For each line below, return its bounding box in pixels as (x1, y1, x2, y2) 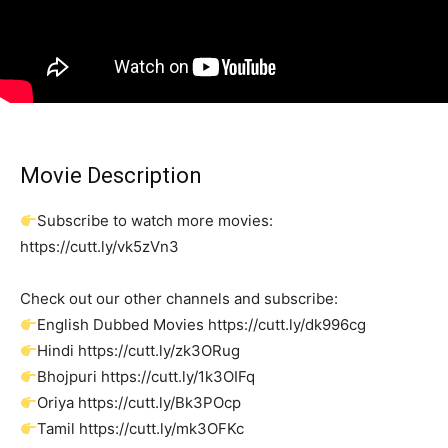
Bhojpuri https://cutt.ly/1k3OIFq (37, 367, 256, 387)
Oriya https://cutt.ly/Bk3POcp (37, 393, 242, 413)
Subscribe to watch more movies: (37, 211, 274, 231)
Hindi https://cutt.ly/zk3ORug (37, 341, 241, 361)
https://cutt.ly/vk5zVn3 (20, 237, 179, 257)
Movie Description (20, 163, 202, 189)
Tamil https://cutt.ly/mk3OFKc (37, 419, 245, 439)
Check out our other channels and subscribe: (20, 289, 338, 309)
